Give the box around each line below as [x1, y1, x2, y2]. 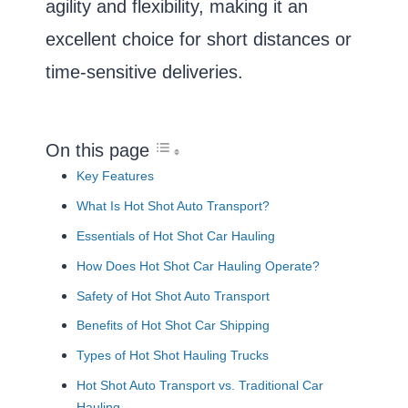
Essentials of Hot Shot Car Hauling [76, 229, 275, 243]
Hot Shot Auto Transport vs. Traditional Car [76, 378, 323, 393]
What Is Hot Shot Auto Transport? [76, 199, 270, 214]
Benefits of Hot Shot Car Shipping [76, 319, 270, 333]
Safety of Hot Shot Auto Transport [76, 289, 270, 303]
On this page [46, 140, 149, 161]
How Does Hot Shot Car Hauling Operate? [76, 259, 320, 273]
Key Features [76, 169, 154, 184]
